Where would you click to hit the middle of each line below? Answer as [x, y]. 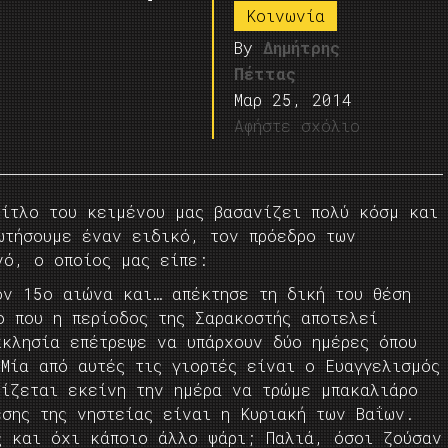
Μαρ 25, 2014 [293, 99]
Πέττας [265, 73]
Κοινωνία [286, 15]
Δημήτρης [302, 47]
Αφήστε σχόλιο [297, 125]
